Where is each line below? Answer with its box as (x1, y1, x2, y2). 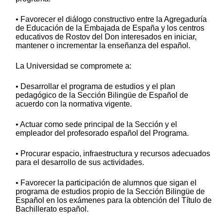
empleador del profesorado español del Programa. (16, 129, 189, 138)
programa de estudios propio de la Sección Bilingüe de (16, 187, 205, 196)
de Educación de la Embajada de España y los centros (16, 24, 204, 33)
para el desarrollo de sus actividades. (16, 158, 144, 167)
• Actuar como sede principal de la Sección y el (16, 120, 177, 129)
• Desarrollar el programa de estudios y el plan (16, 82, 175, 91)
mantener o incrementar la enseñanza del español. (16, 41, 190, 50)
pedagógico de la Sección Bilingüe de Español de (16, 91, 188, 100)
